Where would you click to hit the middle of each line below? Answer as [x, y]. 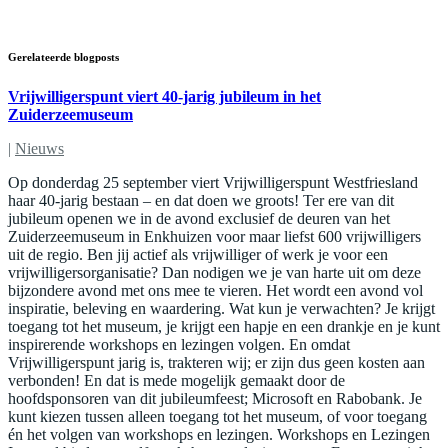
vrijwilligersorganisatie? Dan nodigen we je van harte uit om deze [214, 272]
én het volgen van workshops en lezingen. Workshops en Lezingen [219, 434]
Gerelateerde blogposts [63, 56]
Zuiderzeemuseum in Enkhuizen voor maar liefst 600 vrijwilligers [214, 236]
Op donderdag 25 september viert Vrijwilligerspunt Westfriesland [213, 182]
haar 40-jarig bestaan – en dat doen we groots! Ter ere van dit [201, 200]
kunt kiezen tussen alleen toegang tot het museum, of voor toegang [217, 416]
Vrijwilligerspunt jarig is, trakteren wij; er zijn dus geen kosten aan [216, 362]
